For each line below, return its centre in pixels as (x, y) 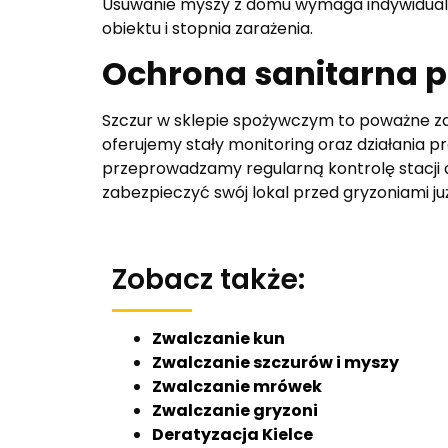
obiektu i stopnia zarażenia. (207, 28)
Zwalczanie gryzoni (235, 410)
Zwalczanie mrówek (237, 386)
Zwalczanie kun (218, 338)
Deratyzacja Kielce (232, 434)
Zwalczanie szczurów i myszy (275, 362)
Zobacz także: (208, 279)
